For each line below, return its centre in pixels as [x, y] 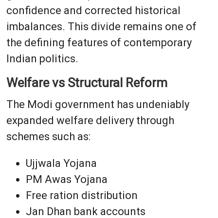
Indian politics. [42, 58]
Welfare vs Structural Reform [87, 82]
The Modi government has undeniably [98, 104]
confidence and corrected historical [93, 10]
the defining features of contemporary [99, 42]
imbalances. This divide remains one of [101, 26]
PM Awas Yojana [66, 179]
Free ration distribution [82, 195]
